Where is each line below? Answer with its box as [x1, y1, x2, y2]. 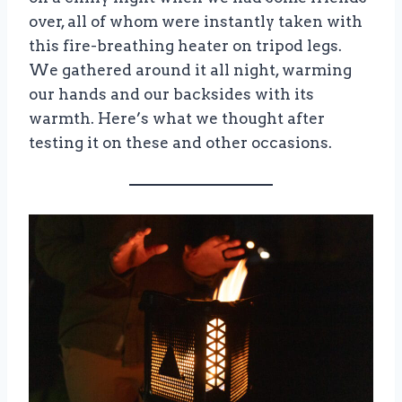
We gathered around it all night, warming [29, 61, 352, 80]
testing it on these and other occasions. [29, 134, 332, 153]
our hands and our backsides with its [29, 85, 314, 104]
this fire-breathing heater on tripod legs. [29, 37, 342, 56]
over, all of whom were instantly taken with [29, 13, 363, 31]
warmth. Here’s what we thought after [29, 109, 325, 128]
